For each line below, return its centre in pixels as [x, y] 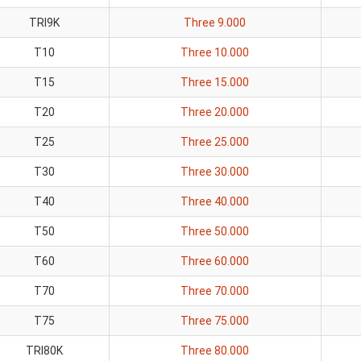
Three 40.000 [215, 201]
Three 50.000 [215, 231]
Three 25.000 [215, 142]
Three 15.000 [215, 82]
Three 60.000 [215, 261]
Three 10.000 [215, 52]
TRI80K [44, 351]
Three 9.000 [215, 23]
